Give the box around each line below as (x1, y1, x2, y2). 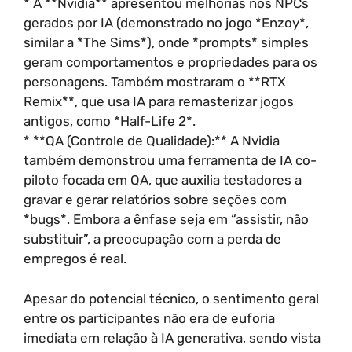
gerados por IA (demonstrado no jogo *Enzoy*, (24, 15, 309, 31)
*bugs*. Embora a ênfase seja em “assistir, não (24, 211, 309, 227)
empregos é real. (24, 251, 126, 266)
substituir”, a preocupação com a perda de (24, 231, 281, 247)
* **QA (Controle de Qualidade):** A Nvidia (24, 133, 280, 148)
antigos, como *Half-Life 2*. (24, 113, 196, 129)
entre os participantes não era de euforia (24, 310, 275, 326)
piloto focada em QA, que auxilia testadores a (24, 172, 302, 188)
